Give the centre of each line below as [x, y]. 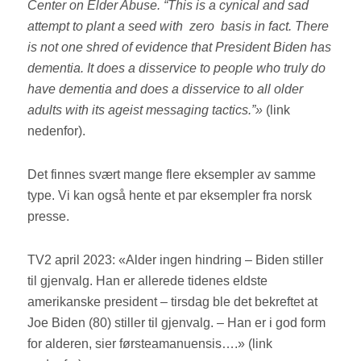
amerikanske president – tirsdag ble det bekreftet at [173, 302]
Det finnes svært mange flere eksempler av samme [172, 175]
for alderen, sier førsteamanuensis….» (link [150, 344]
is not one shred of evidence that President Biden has [180, 48]
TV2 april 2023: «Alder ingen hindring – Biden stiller [176, 260]
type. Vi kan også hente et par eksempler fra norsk [170, 196]
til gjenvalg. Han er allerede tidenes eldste [148, 281]
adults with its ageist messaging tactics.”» [145, 110]
